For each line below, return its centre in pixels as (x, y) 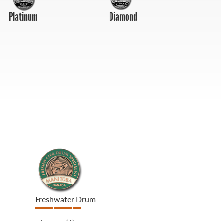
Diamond (123, 17)
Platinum (23, 17)
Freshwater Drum (66, 199)
